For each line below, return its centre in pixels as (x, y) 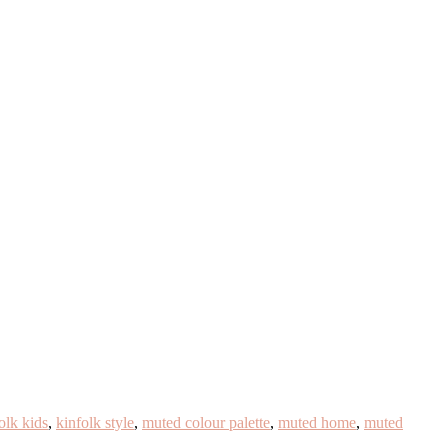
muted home (317, 423)
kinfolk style (95, 423)
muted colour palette (206, 423)
